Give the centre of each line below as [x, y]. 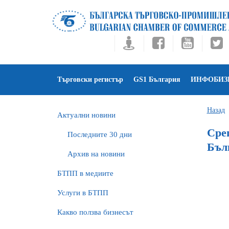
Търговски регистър [90, 79]
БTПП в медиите [85, 173]
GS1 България [157, 79]
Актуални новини [86, 115]
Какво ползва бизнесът [95, 212]
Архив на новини [96, 154]
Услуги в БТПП [83, 193]
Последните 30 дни [100, 134]
